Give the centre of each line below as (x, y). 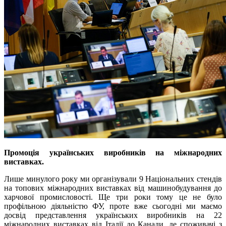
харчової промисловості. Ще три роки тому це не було (113, 197)
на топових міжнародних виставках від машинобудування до (113, 188)
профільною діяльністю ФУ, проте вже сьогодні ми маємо (113, 206)
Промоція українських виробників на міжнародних (113, 153)
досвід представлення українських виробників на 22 (113, 215)
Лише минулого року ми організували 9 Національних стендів (113, 179)
